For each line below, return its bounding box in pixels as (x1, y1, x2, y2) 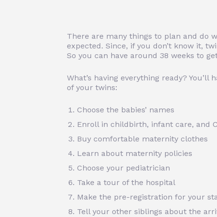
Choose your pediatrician (77, 163, 170, 173)
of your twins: (67, 83, 117, 93)
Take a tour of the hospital (77, 178, 175, 187)
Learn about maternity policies (77, 149, 192, 158)
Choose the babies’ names (77, 105, 174, 115)
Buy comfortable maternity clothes (77, 134, 208, 144)
